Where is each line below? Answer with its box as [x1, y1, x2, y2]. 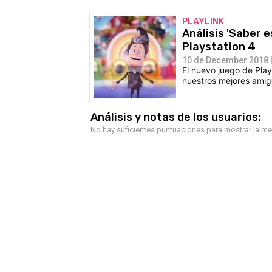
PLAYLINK [182, 16, 224, 27]
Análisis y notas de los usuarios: [90, 110, 261, 124]
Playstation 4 [182, 39, 256, 53]
